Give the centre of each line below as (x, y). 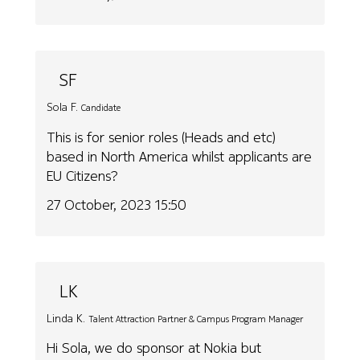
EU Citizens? (83, 175)
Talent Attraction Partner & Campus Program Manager (196, 319)
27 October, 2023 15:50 (117, 205)
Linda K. (66, 318)
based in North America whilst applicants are (180, 156)
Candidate (101, 108)
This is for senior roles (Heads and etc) (162, 137)
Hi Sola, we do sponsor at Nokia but (154, 348)
